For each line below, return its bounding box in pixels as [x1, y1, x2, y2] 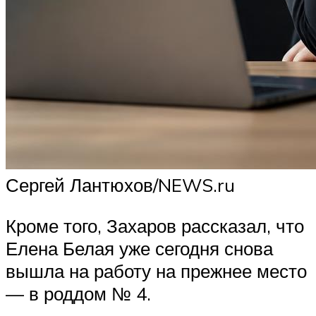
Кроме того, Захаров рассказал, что [6, 214, 304, 237]
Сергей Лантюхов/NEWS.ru [6, 174, 235, 197]
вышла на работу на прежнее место [6, 259, 307, 282]
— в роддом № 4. [6, 281, 151, 305]
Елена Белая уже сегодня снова [6, 236, 273, 260]
